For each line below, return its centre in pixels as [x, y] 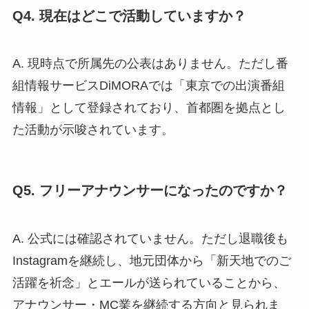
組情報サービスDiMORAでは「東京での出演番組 [148, 86]
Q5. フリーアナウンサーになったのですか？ [150, 191]
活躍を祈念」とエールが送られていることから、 [149, 282]
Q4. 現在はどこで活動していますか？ [129, 16]
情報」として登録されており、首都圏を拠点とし [149, 108]
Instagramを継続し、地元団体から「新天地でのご [151, 260]
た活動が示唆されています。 [93, 130]
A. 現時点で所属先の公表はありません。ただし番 [150, 64]
